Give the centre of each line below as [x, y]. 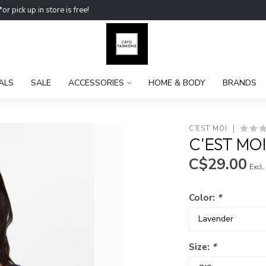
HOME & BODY [177, 83]
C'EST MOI [208, 129]
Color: [203, 197]
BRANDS [239, 83]
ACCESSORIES [96, 83]
